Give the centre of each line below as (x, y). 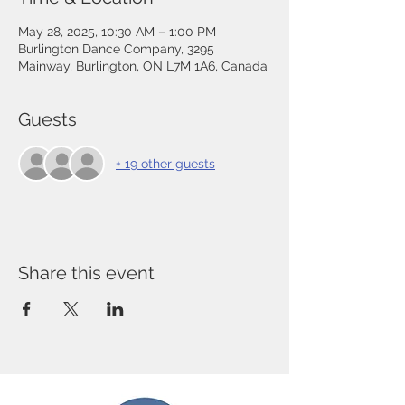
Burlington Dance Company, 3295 (116, 49)
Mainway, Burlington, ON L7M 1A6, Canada (143, 66)
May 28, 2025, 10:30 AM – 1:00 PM (117, 32)
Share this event (86, 273)
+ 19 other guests (165, 163)
